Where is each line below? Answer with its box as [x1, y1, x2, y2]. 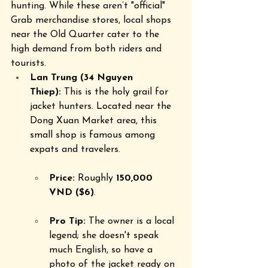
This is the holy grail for [61, 87, 171, 97]
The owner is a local [86, 216, 177, 226]
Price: [49, 173, 75, 183]
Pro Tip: [49, 216, 86, 226]
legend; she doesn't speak [49, 230, 162, 240]
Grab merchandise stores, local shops [11, 15, 174, 25]
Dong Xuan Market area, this [30, 115, 160, 126]
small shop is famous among [30, 130, 158, 140]
